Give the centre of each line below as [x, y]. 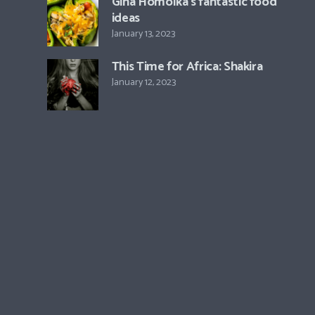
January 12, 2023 [143, 82]
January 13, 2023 [143, 34]
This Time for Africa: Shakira [188, 66]
